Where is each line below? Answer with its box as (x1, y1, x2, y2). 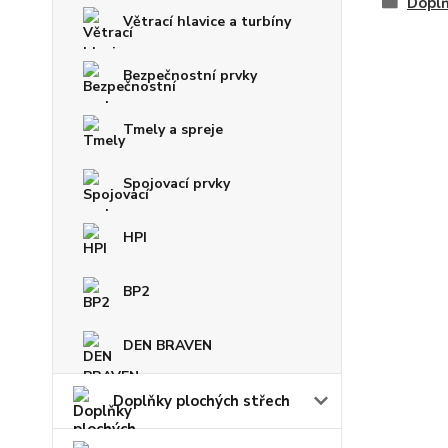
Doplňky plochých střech (113, 391, 290, 411)
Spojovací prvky (123, 174, 230, 193)
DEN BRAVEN (123, 336, 212, 355)
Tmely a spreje (123, 120, 223, 139)
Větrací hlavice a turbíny (123, 12, 291, 31)
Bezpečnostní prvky (123, 66, 257, 85)
